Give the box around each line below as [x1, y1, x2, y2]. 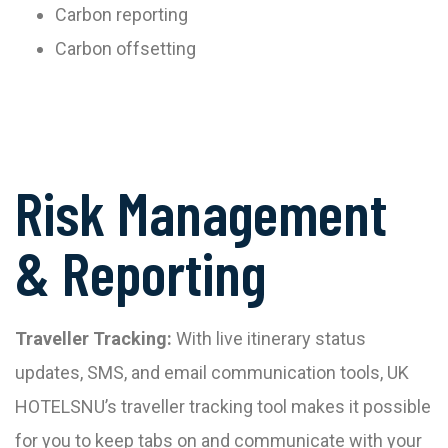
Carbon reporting [55, 4, 188, 26]
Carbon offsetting [55, 38, 196, 60]
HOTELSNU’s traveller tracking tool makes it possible [15, 396, 431, 418]
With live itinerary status [172, 328, 366, 350]
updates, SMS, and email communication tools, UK [15, 362, 409, 384]
